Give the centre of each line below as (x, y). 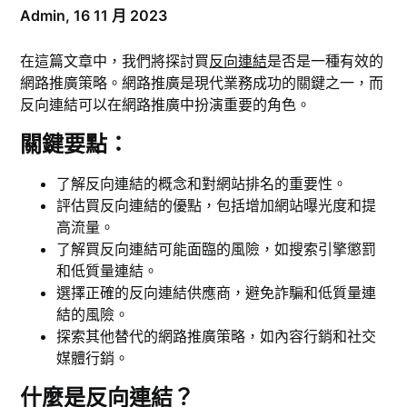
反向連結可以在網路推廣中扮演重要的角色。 (166, 105)
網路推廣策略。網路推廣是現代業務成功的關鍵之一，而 (202, 83)
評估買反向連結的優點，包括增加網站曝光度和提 (217, 206)
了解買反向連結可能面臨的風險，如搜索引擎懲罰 (217, 249)
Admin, (47, 16)
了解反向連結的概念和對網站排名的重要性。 (202, 184)
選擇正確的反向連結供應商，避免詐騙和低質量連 (217, 293)
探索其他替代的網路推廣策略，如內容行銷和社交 (217, 337)
